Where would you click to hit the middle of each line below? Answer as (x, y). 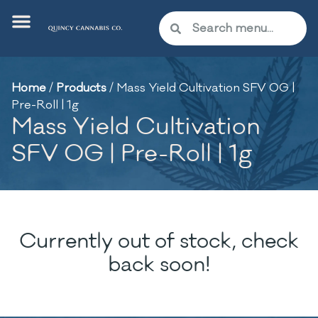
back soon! (159, 265)
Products (81, 88)
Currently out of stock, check (159, 241)
